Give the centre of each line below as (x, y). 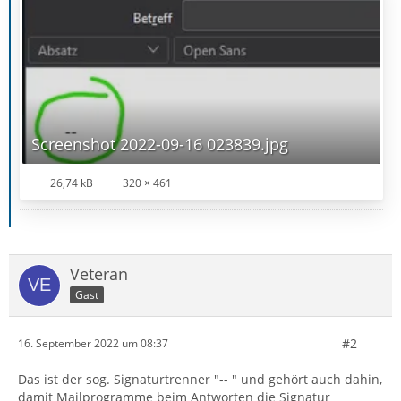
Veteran (99, 273)
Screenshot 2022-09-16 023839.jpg (160, 144)
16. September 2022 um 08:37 (93, 344)
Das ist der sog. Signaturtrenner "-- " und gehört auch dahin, (200, 379)
